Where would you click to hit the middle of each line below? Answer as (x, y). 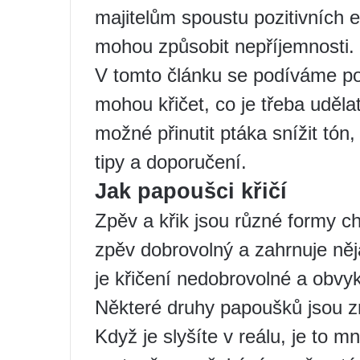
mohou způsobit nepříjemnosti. (225, 46)
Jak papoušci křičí (191, 191)
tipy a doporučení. (171, 162)
